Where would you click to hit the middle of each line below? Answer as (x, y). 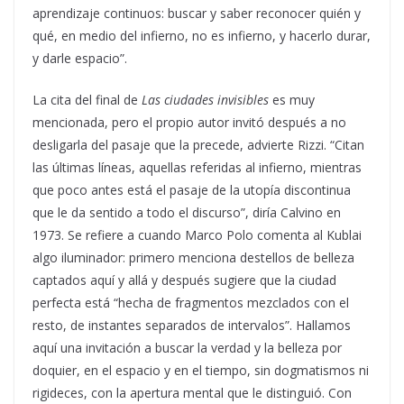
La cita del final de (87, 99)
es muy (292, 99)
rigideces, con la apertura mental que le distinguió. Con (192, 392)
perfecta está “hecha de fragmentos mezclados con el (191, 302)
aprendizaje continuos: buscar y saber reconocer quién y (197, 13)
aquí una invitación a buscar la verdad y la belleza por (187, 347)
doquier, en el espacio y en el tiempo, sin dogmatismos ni (201, 370)
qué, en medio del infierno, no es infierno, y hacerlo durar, (202, 35)
